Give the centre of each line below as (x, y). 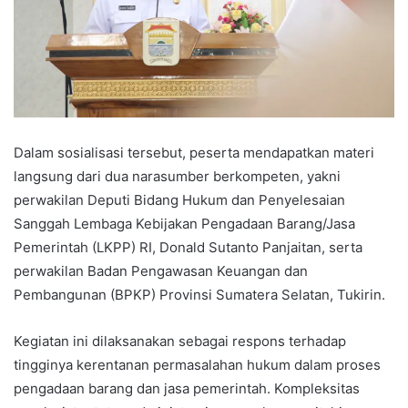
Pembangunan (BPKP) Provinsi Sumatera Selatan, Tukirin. (199, 295)
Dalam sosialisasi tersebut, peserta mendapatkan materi (194, 153)
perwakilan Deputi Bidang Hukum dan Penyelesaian (179, 200)
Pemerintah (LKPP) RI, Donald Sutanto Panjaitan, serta (188, 248)
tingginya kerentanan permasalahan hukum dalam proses (197, 365)
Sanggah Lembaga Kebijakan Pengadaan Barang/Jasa (184, 224)
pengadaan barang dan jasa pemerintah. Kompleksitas (187, 389)
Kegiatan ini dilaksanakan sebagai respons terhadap (180, 342)
